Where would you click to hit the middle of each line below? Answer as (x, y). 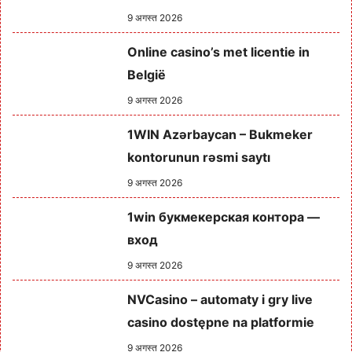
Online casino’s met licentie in (218, 51)
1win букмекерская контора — (223, 216)
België (146, 74)
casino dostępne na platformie (220, 322)
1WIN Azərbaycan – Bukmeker (220, 134)
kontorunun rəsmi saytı (198, 157)
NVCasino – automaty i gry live (220, 299)
